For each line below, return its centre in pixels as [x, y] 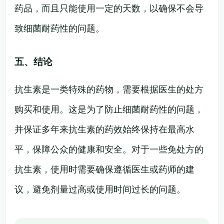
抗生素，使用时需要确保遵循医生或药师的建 [104, 169]
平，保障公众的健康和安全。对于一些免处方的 [109, 149]
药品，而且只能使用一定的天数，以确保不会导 [109, 8]
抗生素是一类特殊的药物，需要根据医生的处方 [109, 89]
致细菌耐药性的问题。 [59, 28]
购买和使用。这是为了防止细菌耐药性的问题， [109, 109]
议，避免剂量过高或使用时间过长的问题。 [100, 189]
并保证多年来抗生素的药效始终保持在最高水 [104, 129]
